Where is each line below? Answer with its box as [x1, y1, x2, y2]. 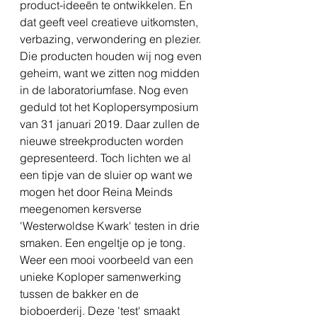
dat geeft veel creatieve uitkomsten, [20, 15, 201, 30]
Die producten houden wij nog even [20, 49, 204, 64]
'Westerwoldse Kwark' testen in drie [20, 219, 202, 234]
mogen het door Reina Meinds [20, 185, 175, 200]
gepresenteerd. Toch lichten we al [20, 151, 194, 166]
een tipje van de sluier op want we [20, 168, 195, 183]
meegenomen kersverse [20, 202, 144, 217]
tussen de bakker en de [20, 287, 142, 301]
